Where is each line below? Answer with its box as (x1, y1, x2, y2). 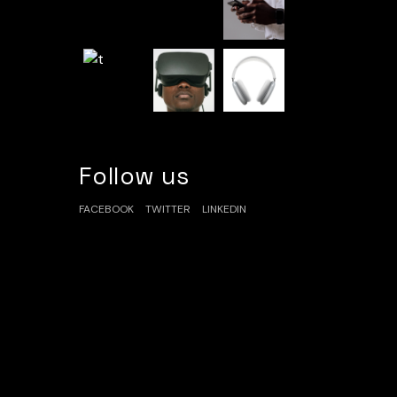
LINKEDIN (201, 201, 246, 216)
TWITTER (144, 201, 191, 216)
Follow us (78, 160, 190, 191)
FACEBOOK (78, 201, 134, 216)
